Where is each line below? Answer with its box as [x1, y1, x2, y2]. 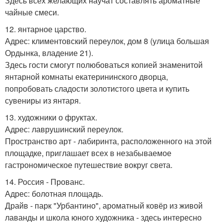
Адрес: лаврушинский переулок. [5, 123, 123, 135]
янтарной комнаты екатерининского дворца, [5, 71, 168, 83]
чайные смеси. [5, 6, 59, 18]
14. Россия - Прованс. [5, 176, 85, 188]
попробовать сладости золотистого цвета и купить [5, 83, 189, 95]
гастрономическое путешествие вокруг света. [5, 159, 172, 171]
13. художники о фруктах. [5, 111, 97, 123]
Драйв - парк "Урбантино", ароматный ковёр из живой [5, 200, 203, 212]
